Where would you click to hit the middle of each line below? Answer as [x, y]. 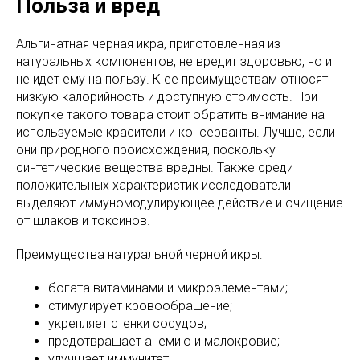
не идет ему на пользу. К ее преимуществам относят [172, 79]
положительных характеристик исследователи [153, 185]
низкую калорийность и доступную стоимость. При [167, 96]
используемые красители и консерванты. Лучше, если [176, 132]
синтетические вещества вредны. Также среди [155, 167]
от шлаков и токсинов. [83, 220]
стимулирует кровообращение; [140, 305]
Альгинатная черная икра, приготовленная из [148, 43]
